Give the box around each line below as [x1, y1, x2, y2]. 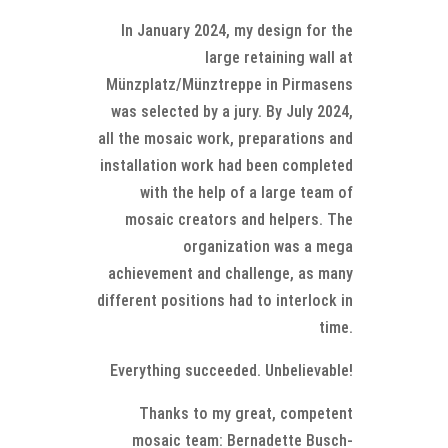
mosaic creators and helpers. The [125, 210, 353, 229]
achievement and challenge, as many [108, 264, 353, 283]
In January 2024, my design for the [121, 21, 353, 40]
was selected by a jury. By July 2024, [111, 102, 353, 121]
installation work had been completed [100, 156, 353, 175]
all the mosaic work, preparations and [98, 129, 353, 148]
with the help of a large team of [140, 183, 353, 202]
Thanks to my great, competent [139, 404, 353, 423]
